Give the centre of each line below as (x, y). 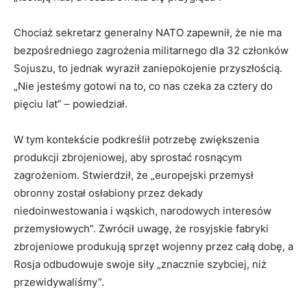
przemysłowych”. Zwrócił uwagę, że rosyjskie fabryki (141, 229)
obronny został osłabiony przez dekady (108, 193)
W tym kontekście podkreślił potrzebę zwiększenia (136, 140)
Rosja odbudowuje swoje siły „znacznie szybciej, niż (140, 265)
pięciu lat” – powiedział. (71, 104)
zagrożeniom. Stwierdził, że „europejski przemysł (134, 175)
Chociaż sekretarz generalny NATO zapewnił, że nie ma (148, 33)
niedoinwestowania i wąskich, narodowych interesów (143, 211)
